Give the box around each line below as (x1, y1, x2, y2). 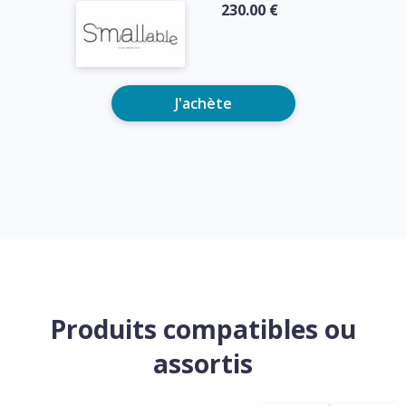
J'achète (174, 92, 232, 113)
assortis (153, 345, 253, 381)
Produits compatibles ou (50, 311, 356, 346)
